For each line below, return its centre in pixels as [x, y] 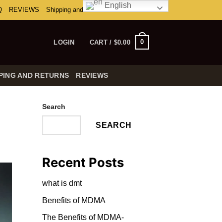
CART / [102, 42]
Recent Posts [83, 163]
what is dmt [62, 183]
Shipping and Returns [77, 10]
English [117, 5]
